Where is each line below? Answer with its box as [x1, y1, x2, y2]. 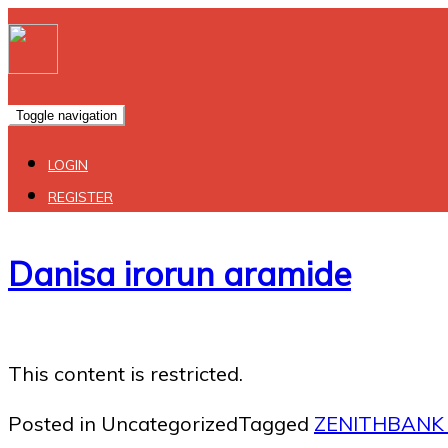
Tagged [238, 411, 314, 437]
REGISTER [48, 188, 113, 206]
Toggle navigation [16, 108, 117, 123]
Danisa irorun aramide [8, 253, 351, 295]
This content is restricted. [8, 361, 243, 387]
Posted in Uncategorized [8, 411, 238, 437]
